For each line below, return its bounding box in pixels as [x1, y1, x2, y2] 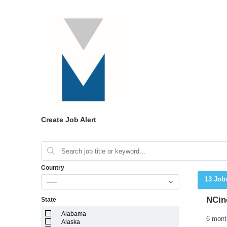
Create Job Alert [41, 116, 96, 124]
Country [41, 164, 64, 171]
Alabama [61, 210, 87, 217]
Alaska [61, 218, 81, 225]
